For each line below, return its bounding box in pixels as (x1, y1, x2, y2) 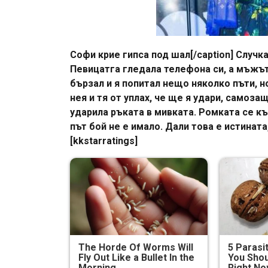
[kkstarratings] (70, 135, 142, 147)
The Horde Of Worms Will (78, 241, 194, 253)
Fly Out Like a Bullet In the (78, 251, 195, 263)
